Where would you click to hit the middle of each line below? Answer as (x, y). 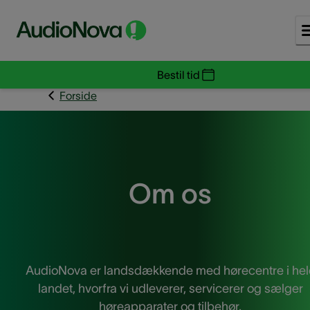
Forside (78, 95)
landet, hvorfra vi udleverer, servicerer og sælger (170, 289)
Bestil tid (179, 75)
